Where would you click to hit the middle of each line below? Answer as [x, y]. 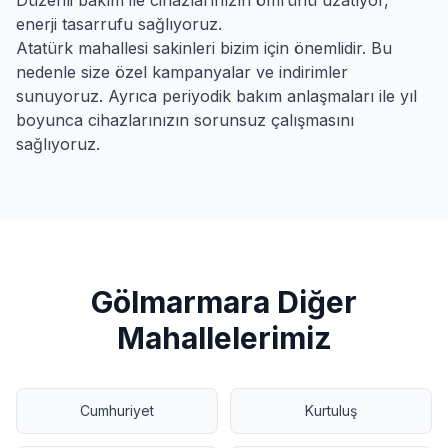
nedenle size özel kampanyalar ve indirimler [182, 72]
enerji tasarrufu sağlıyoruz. [119, 24]
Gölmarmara [180, 302]
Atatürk [44, 48]
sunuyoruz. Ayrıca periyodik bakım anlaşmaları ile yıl [216, 96]
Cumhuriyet [117, 410]
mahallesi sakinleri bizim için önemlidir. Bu [232, 48]
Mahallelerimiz [224, 338]
